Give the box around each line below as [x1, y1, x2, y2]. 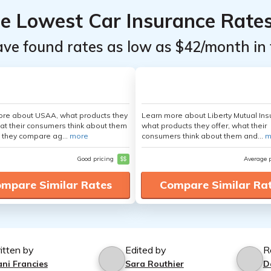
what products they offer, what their [142, 121, 267, 130]
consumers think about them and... [142, 131, 265, 140]
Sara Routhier [125, 258, 184, 269]
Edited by [125, 244, 166, 256]
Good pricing [77, 155, 116, 163]
